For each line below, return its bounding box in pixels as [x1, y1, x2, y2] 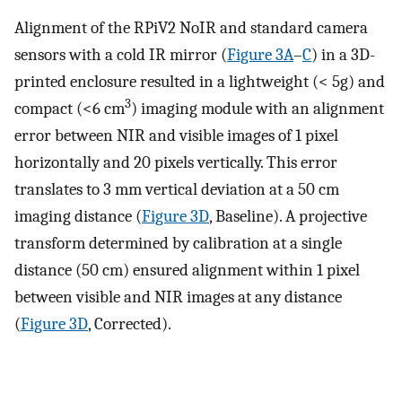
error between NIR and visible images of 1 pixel [14, 126, 338, 146]
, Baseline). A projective [209, 206, 367, 227]
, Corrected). [88, 314, 171, 335]
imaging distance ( [14, 206, 142, 227]
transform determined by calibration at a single [14, 233, 342, 254]
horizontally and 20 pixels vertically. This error [14, 153, 337, 173]
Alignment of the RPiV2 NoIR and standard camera [14, 18, 368, 39]
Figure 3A [227, 45, 293, 66]
